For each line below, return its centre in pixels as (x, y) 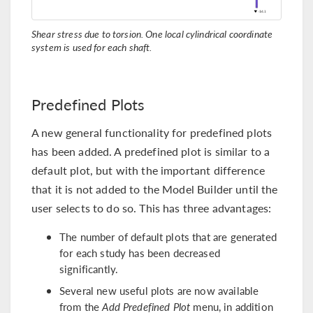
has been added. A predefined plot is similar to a (151, 152)
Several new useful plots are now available (159, 290)
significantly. (89, 269)
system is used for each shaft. (92, 47)
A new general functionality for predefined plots (152, 133)
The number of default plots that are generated (168, 237)
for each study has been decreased (140, 253)
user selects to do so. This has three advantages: (152, 208)
